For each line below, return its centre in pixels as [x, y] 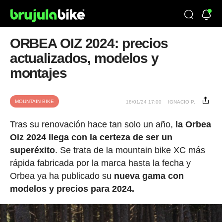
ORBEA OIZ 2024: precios [89, 43]
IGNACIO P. [182, 102]
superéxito [32, 150]
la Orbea [193, 124]
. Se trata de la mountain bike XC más [130, 150]
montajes [38, 73]
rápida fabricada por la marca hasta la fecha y [100, 163]
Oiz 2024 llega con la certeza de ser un [91, 137]
